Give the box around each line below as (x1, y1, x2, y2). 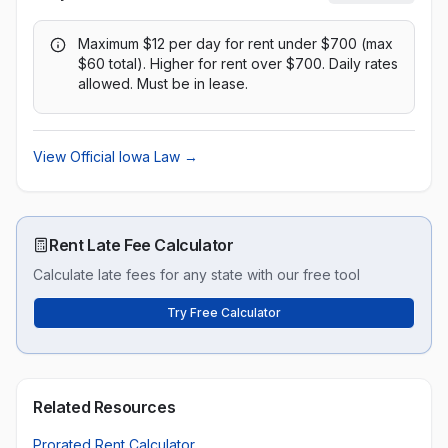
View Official (33, 148, 119, 165)
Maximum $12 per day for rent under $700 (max (78, 35, 393, 52)
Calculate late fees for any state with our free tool (33, 266, 360, 283)
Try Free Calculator (167, 305, 281, 320)
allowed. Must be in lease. (78, 75, 248, 92)
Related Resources (33, 397, 176, 417)
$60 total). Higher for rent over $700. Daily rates (78, 55, 398, 72)
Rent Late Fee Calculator (49, 235, 234, 255)
